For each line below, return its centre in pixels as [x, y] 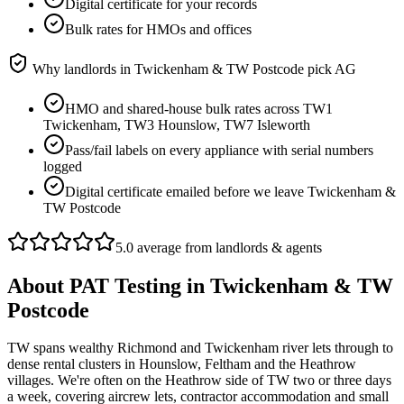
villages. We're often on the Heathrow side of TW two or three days [199, 381]
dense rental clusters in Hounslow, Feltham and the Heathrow [182, 364]
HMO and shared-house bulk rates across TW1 [199, 108]
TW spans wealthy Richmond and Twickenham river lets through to [200, 348]
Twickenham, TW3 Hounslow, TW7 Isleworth [177, 124]
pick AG [330, 69]
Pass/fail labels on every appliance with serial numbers [219, 150]
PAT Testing [125, 285]
